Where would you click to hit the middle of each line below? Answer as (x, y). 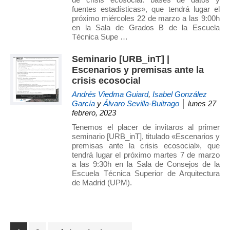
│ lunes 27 (198, 104)
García (83, 104)
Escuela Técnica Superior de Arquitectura (146, 174)
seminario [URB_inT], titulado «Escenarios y (146, 137)
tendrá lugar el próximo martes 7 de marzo (146, 155)
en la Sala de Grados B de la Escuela (146, 28)
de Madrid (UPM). (102, 183)
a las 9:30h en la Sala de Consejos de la (146, 164)
